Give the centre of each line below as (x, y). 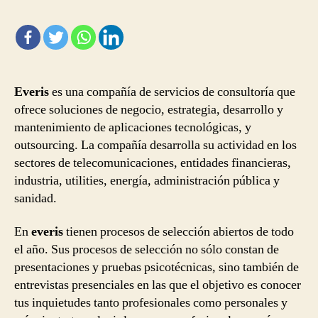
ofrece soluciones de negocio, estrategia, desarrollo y (149, 109)
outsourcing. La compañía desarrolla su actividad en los (155, 145)
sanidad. (35, 198)
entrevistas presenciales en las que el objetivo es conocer (158, 285)
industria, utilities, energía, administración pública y (147, 180)
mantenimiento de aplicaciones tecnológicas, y (133, 127)
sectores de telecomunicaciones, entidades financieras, (153, 163)
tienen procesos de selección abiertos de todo (179, 232)
